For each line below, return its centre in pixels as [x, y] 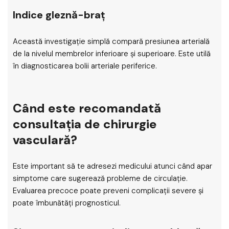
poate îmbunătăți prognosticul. [67, 203]
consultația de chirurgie [85, 124]
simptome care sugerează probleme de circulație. [100, 178]
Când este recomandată [87, 108]
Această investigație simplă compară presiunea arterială [111, 41]
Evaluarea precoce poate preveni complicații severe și [108, 191]
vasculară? [45, 140]
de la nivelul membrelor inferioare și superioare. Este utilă [112, 54]
